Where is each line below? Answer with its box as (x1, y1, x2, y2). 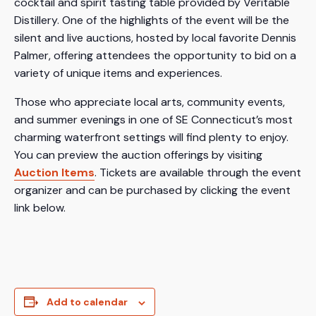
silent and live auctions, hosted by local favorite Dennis (14, 30, 296, 46)
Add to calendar (47, 296, 128, 309)
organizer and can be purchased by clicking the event (14, 183, 291, 198)
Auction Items (14, 165, 95, 181)
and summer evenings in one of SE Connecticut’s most (14, 112, 293, 128)
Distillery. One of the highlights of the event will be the (14, 13, 289, 28)
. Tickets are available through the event (95, 165, 301, 181)
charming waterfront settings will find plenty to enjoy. (14, 130, 288, 145)
